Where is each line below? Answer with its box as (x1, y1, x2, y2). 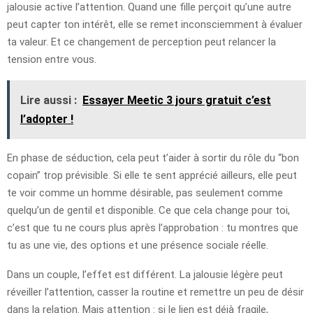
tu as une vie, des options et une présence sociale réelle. (7, 238, 268, 252)
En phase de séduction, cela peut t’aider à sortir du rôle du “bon (7, 151, 299, 164)
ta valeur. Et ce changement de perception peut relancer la (7, 35, 276, 48)
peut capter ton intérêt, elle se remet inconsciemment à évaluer (7, 17, 303, 31)
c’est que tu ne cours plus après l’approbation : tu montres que (7, 221, 298, 234)
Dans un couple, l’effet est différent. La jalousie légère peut (7, 268, 283, 281)
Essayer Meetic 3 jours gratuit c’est (82, 93, 271, 107)
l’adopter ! (20, 112, 73, 126)
